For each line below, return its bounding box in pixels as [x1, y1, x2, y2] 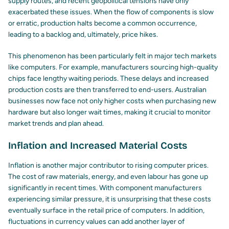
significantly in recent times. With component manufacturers [8, 184, 202, 193]
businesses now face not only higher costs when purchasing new [8, 97, 216, 106]
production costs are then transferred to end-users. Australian [8, 85, 207, 95]
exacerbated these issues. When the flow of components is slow [8, 8, 214, 17]
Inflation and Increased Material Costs [8, 140, 187, 152]
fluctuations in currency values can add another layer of [8, 217, 185, 226]
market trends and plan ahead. [8, 119, 104, 128]
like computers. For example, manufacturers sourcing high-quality [8, 63, 218, 72]
